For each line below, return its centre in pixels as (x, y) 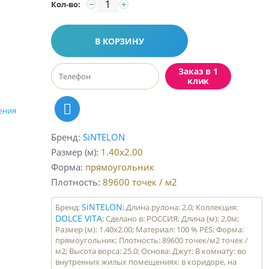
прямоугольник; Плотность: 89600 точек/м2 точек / (152, 240)
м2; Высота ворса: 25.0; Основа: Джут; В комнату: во (151, 251)
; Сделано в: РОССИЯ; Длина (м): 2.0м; (171, 219)
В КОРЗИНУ (119, 41)
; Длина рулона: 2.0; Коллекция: (180, 207)
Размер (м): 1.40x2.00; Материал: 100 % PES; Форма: (150, 229)
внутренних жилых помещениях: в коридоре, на (146, 262)
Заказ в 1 (198, 71)
